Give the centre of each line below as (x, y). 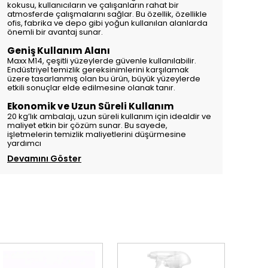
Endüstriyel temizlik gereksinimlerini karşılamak (98, 70)
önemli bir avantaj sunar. (55, 32)
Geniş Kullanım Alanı (59, 51)
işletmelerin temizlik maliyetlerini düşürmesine (97, 134)
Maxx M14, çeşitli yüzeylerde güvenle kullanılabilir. (102, 61)
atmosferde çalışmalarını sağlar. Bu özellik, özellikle (107, 14)
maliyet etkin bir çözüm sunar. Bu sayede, (87, 125)
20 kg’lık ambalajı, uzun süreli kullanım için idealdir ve (109, 116)
